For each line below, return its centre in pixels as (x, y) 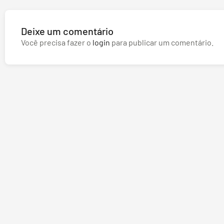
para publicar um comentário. (162, 42)
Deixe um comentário (67, 31)
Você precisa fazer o (57, 42)
